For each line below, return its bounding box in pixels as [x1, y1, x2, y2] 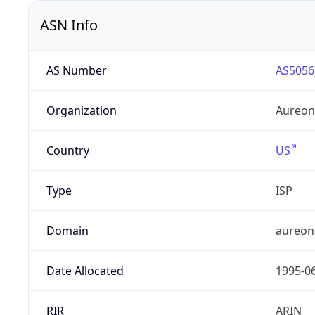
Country [46, 143, 89, 159]
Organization [46, 103, 117, 119]
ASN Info [40, 15, 98, 35]
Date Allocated [46, 263, 124, 279]
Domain [46, 223, 89, 239]
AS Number [46, 63, 107, 79]
